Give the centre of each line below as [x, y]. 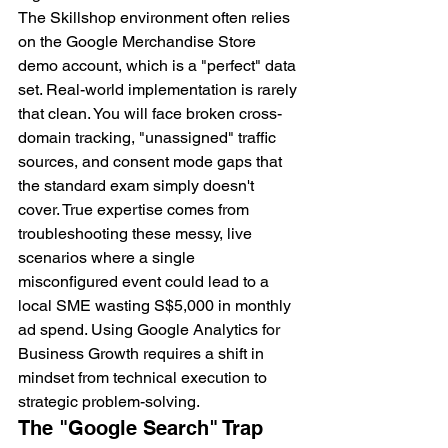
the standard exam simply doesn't [138, 186]
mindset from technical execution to [144, 378]
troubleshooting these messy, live [137, 234]
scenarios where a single [108, 258]
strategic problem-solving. [109, 402]
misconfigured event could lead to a [145, 282]
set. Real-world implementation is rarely [159, 90]
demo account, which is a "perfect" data [159, 66]
